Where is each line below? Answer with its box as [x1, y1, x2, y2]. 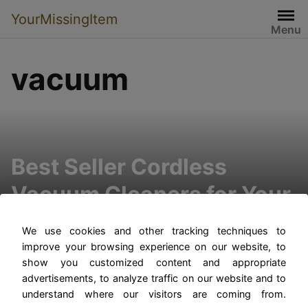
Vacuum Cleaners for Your [11, 181, 291, 208]
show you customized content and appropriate [22, 256, 286, 268]
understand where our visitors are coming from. [22, 287, 286, 300]
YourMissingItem [11, 10, 118, 27]
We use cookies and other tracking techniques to [22, 224, 286, 236]
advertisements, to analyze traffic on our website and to [22, 272, 286, 284]
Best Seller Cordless [11, 153, 227, 180]
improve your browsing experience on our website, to [22, 240, 286, 252]
